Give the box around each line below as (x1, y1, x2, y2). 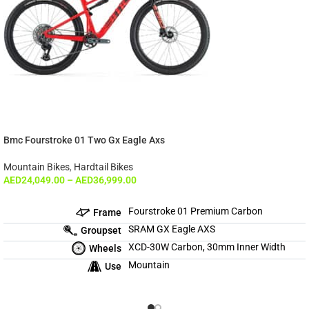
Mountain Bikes (3, 161, 70, 173)
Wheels (89, 242, 122, 254)
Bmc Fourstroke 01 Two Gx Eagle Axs (3, 134, 165, 146)
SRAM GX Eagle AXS (128, 223, 216, 235)
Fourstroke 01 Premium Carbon (128, 206, 263, 217)
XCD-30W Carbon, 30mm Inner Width (128, 241, 286, 253)
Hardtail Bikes (74, 161, 133, 173)
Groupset (81, 224, 122, 236)
